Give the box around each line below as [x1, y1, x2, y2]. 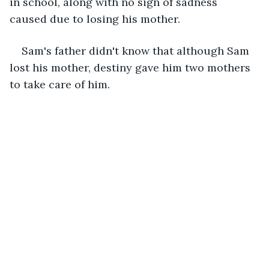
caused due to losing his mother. [10, 11, 180, 26]
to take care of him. [10, 77, 113, 91]
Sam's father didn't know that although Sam [22, 43, 252, 58]
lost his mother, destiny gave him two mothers [10, 60, 253, 74]
